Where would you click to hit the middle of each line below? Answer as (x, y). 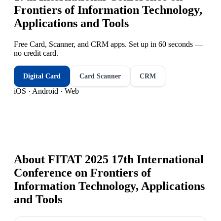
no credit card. (36, 53)
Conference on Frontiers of (82, 172)
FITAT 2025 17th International (126, 159)
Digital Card (42, 76)
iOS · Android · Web (46, 91)
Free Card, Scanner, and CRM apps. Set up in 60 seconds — (108, 44)
